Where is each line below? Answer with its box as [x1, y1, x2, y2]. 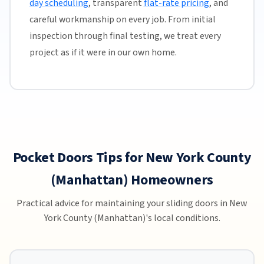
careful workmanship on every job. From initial [29, 13, 216, 27]
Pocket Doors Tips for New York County [12, 147, 252, 168]
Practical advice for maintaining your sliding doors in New [16, 196, 247, 210]
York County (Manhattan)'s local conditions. [44, 211, 220, 225]
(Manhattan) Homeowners [50, 169, 214, 190]
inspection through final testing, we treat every [29, 29, 221, 43]
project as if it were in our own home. [29, 46, 177, 60]
